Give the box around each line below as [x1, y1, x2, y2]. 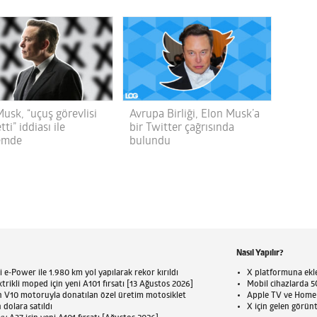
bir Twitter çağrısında [129, 122, 234, 134]
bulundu [129, 136, 171, 148]
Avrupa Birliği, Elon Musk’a [129, 109, 260, 121]
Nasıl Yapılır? [236, 249, 283, 258]
